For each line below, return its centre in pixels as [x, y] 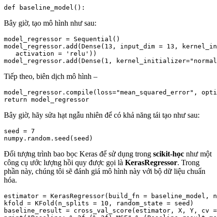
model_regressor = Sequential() [62, 39]
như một [198, 154]
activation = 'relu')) [50, 54]
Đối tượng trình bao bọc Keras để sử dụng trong [78, 154]
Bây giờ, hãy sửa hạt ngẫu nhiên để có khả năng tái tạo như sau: [102, 115]
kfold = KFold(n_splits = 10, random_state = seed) [99, 203]
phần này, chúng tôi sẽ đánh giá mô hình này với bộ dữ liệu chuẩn [105, 171]
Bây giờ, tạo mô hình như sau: [50, 23]
